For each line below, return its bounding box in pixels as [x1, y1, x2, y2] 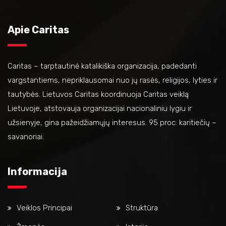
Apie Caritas [8, 23, 69, 36]
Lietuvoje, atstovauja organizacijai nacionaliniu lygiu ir [8, 103, 192, 113]
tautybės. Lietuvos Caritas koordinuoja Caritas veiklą [8, 89, 189, 99]
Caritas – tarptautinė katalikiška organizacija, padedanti [8, 61, 197, 71]
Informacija [8, 165, 67, 178]
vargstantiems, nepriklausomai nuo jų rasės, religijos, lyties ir [8, 75, 217, 85]
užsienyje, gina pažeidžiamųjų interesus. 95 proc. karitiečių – [8, 118, 216, 127]
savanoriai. [8, 132, 44, 141]
